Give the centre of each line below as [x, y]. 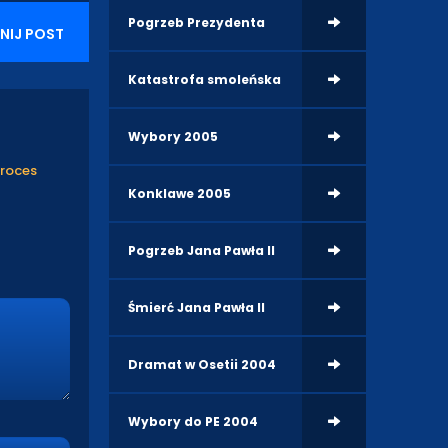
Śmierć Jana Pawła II [197, 307]
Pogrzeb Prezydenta [197, 22]
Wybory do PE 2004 [193, 421]
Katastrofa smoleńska [205, 79]
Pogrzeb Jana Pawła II [202, 250]
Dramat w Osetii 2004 [202, 364]
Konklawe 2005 [180, 193]
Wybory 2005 [173, 136]
